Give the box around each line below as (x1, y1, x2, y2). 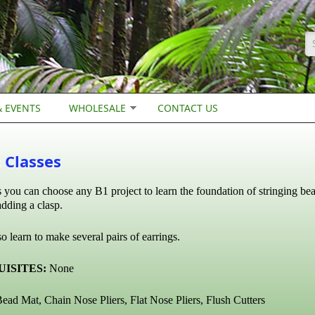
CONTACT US (157, 101, 218, 115)
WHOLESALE (69, 101, 126, 115)
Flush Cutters (206, 294, 265, 306)
